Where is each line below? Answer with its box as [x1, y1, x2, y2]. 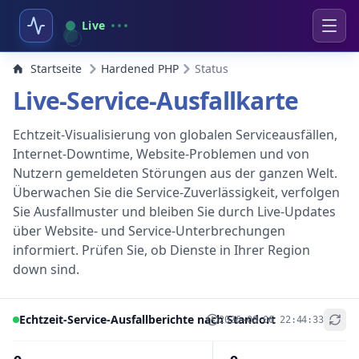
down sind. [13, 260, 79, 278]
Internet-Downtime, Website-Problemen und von [13, 145, 309, 163]
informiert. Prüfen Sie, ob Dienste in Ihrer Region [13, 241, 310, 259]
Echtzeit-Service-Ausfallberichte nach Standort [19, 312, 276, 327]
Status [195, 61, 228, 76]
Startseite [30, 61, 82, 76]
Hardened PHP [101, 61, 179, 76]
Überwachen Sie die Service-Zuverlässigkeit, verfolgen [13, 184, 340, 201]
